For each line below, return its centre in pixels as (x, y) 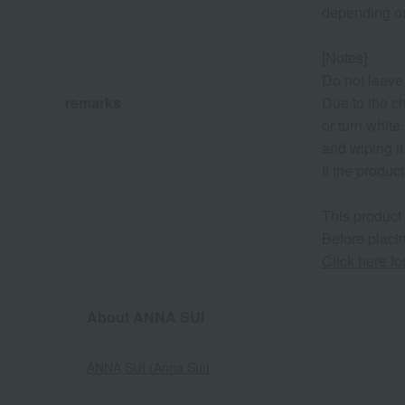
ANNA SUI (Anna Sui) (148, 367)
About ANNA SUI (146, 317)
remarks (93, 103)
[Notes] (344, 58)
